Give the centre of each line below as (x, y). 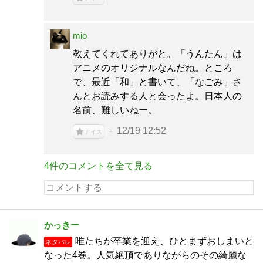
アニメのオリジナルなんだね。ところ (153, 68)
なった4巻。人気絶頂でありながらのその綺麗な (145, 255)
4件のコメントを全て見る (98, 166)
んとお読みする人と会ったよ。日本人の (157, 96)
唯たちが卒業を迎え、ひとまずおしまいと (164, 241)
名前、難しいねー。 (115, 110)
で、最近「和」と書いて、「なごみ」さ (157, 82)
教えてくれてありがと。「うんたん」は (157, 54)
